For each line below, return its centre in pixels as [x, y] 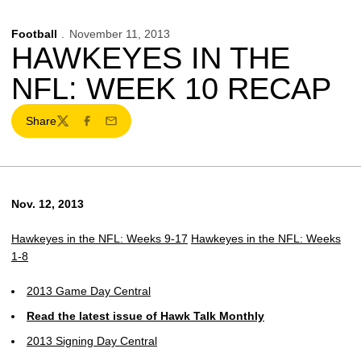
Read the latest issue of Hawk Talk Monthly [145, 315]
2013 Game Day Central [89, 291]
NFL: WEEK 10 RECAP [171, 89]
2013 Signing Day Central [92, 340]
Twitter [72, 128]
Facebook [105, 128]
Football [34, 34]
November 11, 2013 [119, 34]
